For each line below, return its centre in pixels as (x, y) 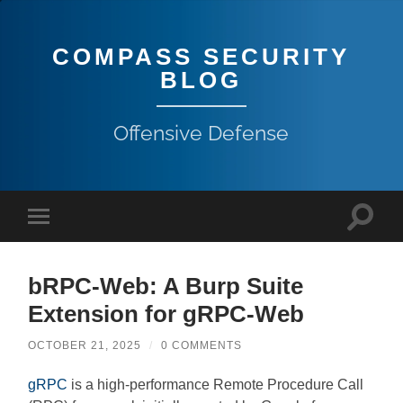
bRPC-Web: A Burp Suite (166, 286)
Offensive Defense (201, 133)
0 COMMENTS (202, 345)
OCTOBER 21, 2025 (85, 345)
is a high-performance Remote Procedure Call (216, 384)
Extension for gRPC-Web (166, 313)
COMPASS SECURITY (201, 57)
